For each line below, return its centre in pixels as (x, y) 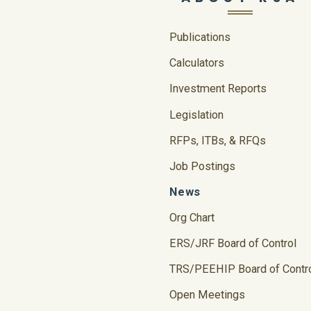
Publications (200, 37)
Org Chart (192, 217)
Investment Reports (218, 89)
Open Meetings (207, 295)
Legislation (196, 115)
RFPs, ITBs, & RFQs (217, 140)
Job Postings (202, 166)
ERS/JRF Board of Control (233, 244)
